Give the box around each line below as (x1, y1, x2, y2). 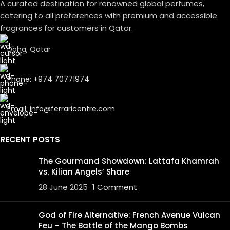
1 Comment (92, 182, 137, 193)
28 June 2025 (39, 182, 88, 193)
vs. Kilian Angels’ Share (39, 166, 129, 178)
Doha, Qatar (7, 44, 51, 55)
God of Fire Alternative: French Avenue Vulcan (39, 209, 220, 221)
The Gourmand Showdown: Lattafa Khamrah (39, 156, 219, 167)
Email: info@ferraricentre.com (7, 104, 115, 114)
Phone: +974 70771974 (7, 74, 89, 85)
